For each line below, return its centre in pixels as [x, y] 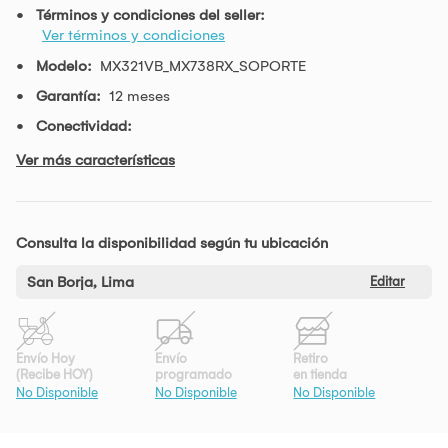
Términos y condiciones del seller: [150, 14]
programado [193, 374]
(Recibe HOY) [54, 374]
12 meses [139, 95]
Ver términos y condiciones [133, 34]
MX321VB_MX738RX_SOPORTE [203, 65]
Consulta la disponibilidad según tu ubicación [172, 242]
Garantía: [68, 95]
